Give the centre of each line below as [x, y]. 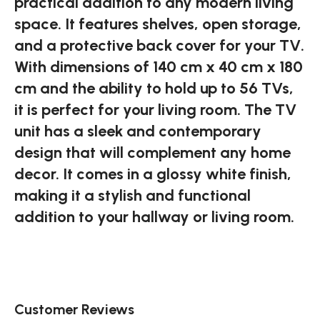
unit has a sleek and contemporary [138, 131]
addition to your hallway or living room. [154, 217]
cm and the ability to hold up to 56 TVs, [154, 89]
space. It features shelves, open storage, [158, 24]
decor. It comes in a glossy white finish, [153, 174]
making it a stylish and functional [132, 196]
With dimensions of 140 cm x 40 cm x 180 [159, 67]
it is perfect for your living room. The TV [155, 110]
